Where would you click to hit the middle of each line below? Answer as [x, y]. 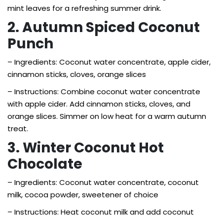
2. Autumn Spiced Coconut [104, 27]
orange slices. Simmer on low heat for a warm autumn [107, 116]
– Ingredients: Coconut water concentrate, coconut [103, 182]
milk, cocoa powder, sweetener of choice [83, 195]
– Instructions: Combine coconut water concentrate [104, 92]
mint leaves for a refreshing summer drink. [84, 8]
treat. [18, 129]
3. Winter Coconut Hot [86, 148]
